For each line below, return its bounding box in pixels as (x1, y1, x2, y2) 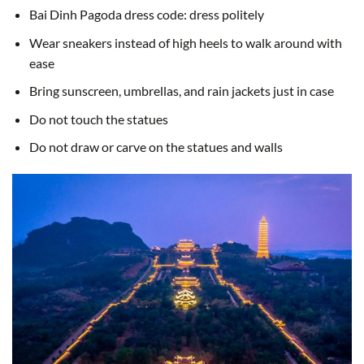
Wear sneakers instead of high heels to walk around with (28, 34, 342, 50)
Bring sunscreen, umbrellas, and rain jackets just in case (28, 83, 334, 99)
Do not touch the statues (28, 110, 168, 127)
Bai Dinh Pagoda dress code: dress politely (28, 6, 264, 23)
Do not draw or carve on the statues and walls (28, 139, 283, 155)
